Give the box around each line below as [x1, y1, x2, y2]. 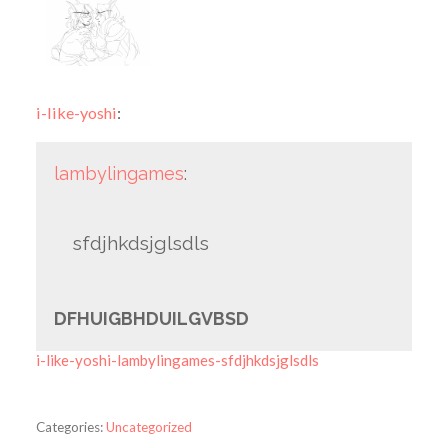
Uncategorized [105, 418, 192, 435]
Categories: [35, 418, 103, 435]
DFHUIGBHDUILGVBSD [53, 307, 249, 329]
